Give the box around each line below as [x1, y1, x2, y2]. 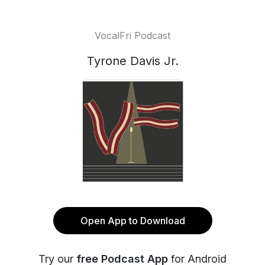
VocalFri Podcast [95, 30, 170, 41]
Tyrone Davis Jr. [86, 54, 179, 68]
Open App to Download [80, 215, 185, 227]
